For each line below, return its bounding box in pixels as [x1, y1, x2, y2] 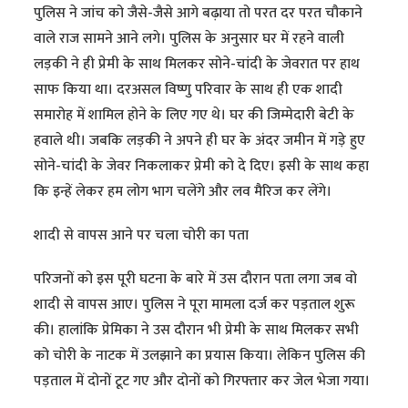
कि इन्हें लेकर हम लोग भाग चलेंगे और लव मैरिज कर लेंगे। [34, 179, 332, 205]
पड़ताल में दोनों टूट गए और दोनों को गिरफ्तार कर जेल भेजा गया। [34, 369, 371, 394]
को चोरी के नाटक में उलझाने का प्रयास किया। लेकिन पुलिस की [34, 343, 366, 369]
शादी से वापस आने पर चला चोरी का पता [34, 223, 250, 249]
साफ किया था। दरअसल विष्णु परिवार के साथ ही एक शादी [34, 77, 343, 103]
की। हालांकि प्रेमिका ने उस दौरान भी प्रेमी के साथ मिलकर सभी [34, 318, 360, 343]
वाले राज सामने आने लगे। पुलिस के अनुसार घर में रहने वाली [34, 26, 345, 52]
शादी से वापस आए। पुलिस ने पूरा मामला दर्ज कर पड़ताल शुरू [34, 292, 356, 318]
